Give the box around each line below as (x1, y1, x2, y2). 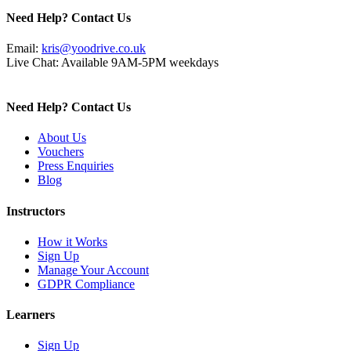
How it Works (38, 234, 107, 248)
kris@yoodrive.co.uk (42, 41, 146, 55)
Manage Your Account (38, 262, 149, 277)
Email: (6, 41, 42, 55)
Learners (6, 308, 55, 322)
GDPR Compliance (38, 277, 135, 291)
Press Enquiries (38, 159, 114, 173)
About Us (38, 131, 86, 145)
